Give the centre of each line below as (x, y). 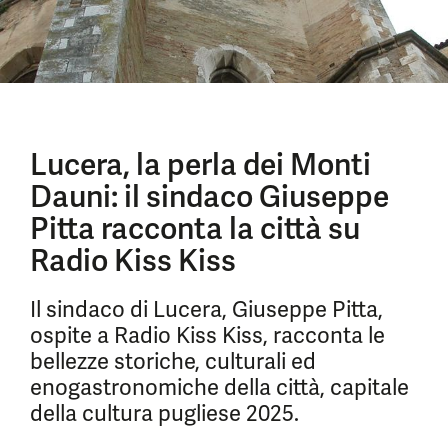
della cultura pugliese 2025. (164, 413)
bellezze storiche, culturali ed (173, 361)
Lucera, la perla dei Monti (200, 164)
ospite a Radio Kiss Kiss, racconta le (207, 335)
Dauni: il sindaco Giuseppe (209, 196)
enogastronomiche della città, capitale (219, 387)
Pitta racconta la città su (195, 228)
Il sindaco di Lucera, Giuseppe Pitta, (206, 309)
